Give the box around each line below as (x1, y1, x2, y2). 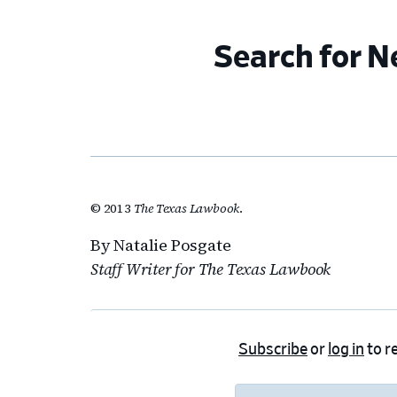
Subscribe (238, 342, 307, 359)
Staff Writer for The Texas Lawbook (90, 258, 331, 281)
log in (328, 342, 364, 359)
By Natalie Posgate (90, 234, 231, 257)
